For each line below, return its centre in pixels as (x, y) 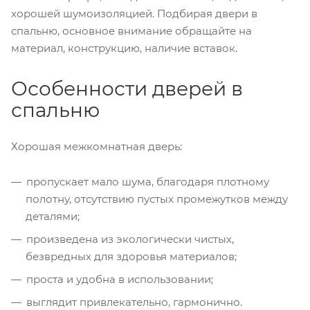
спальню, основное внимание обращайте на (131, 30)
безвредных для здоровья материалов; (131, 257)
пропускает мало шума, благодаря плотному (148, 182)
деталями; (53, 217)
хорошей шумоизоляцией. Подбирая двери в (134, 13)
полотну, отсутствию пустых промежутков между (157, 199)
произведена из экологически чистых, (130, 239)
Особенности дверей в (127, 88)
